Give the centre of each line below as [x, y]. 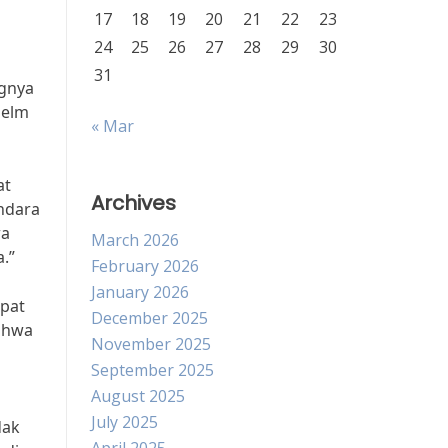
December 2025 [149, 318]
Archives [133, 203]
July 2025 [124, 422]
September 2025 [152, 370]
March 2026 [135, 240]
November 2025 [151, 344]
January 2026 [140, 292]
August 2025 [138, 396]
